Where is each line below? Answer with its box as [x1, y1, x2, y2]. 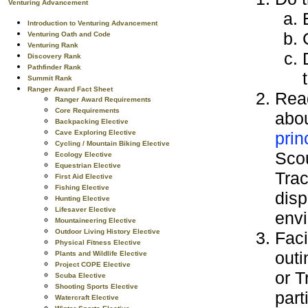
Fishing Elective [55, 184, 109, 191]
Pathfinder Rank [27, 63, 81, 71]
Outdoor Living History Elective [55, 228, 160, 235]
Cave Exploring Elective [55, 129, 136, 136]
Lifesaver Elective [55, 206, 116, 213]
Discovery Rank [27, 52, 81, 60]
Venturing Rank [27, 41, 78, 49]
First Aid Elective [55, 173, 113, 180]
